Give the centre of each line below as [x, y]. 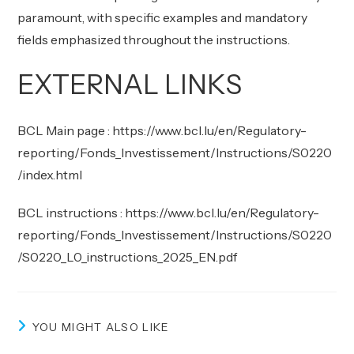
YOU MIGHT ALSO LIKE [101, 327]
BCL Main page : [65, 130]
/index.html [50, 175]
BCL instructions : [72, 213]
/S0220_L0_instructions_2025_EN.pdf [128, 257]
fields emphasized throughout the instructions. [154, 40]
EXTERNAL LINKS [130, 85]
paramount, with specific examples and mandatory [163, 17]
